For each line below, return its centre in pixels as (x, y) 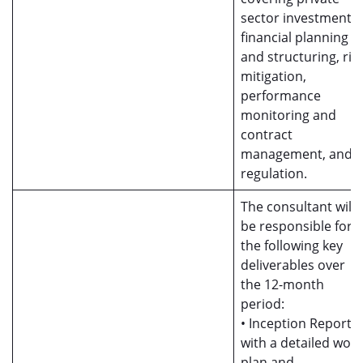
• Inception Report (296, 323)
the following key (292, 246)
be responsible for (297, 226)
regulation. (274, 173)
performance (281, 96)
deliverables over (293, 265)
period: (263, 304)
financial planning (295, 37)
